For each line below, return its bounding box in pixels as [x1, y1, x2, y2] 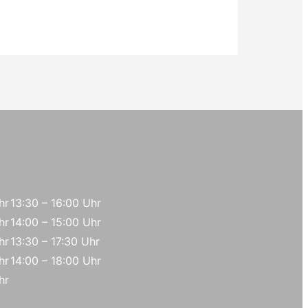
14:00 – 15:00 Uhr [10, 214, 101, 229]
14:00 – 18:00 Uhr [10, 253, 101, 267]
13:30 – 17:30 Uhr [10, 234, 100, 248]
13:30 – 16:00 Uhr [10, 195, 101, 210]
